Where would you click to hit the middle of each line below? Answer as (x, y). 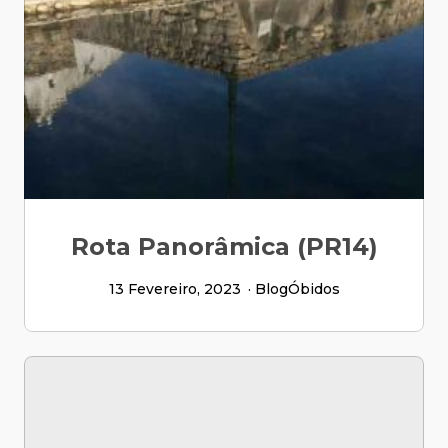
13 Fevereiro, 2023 (174, 289)
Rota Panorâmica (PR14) (224, 246)
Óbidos (313, 289)
